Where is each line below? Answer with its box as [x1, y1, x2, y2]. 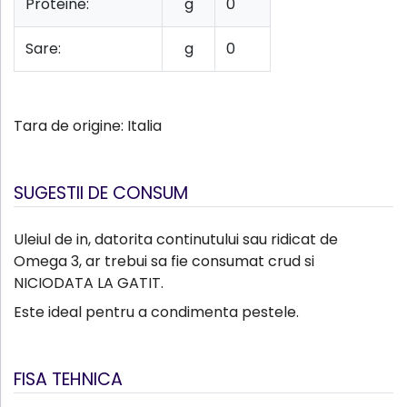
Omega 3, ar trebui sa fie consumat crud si [14, 251, 314, 273]
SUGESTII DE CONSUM [14, 181, 188, 206]
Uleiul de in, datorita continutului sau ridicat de [14, 229, 338, 251]
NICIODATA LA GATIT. [14, 273, 164, 294]
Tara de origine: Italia [14, 115, 162, 137]
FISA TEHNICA [14, 367, 123, 392]
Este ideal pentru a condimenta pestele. [14, 302, 303, 323]
